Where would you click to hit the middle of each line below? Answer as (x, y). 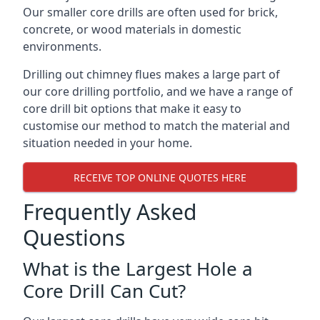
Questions (74, 237)
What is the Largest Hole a (138, 269)
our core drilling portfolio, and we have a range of (158, 91)
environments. (62, 46)
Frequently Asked (110, 212)
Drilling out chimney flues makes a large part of (151, 74)
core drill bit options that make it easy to (132, 109)
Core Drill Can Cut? (104, 291)
